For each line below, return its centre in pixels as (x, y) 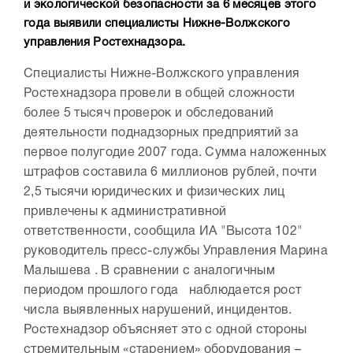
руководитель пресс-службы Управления (152, 251)
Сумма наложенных (266, 153)
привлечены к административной (125, 212)
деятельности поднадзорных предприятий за (161, 133)
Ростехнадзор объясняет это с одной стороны (165, 330)
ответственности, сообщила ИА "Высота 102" (163, 232)
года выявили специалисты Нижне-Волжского (157, 24)
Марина (304, 251)
